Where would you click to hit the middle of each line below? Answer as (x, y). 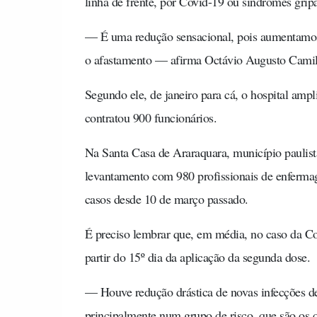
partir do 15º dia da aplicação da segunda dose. (197, 257)
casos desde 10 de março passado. (166, 198)
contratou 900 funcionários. (150, 117)
